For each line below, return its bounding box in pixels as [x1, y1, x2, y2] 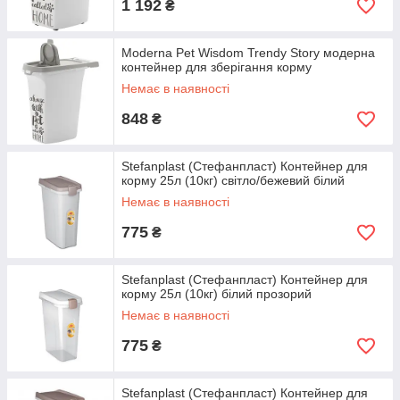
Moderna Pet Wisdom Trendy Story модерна [121, 46, 375, 60]
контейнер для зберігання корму [121, 60, 312, 74]
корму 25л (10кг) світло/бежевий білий [121, 173, 345, 187]
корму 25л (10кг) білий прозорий [121, 287, 312, 301]
